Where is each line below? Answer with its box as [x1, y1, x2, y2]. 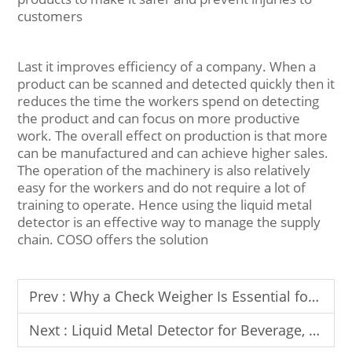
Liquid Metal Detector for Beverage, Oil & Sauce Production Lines [71, 321, 309, 339]
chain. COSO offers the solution [17, 230, 208, 248]
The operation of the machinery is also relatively [17, 161, 310, 179]
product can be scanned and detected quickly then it [17, 75, 335, 93]
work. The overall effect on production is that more [17, 126, 328, 145]
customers [17, 7, 82, 25]
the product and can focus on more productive [17, 109, 300, 127]
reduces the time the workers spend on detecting [17, 92, 319, 110]
